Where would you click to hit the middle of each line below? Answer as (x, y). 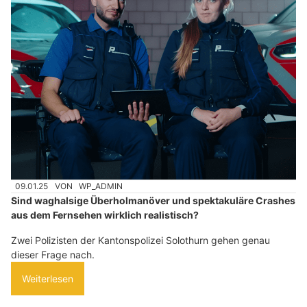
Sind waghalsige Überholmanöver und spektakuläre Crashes (153, 201)
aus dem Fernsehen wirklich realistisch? (105, 215)
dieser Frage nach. (53, 255)
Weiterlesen (48, 279)
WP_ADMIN (101, 186)
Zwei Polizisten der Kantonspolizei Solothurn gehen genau (140, 241)
